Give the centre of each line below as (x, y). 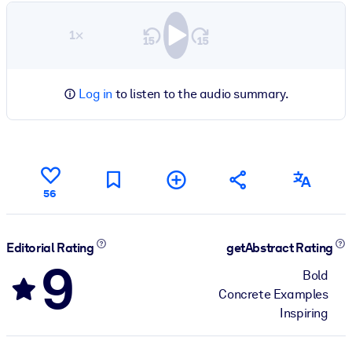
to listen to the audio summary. (201, 93)
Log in (95, 93)
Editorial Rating (51, 248)
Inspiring (304, 313)
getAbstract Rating (281, 248)
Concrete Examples (273, 294)
